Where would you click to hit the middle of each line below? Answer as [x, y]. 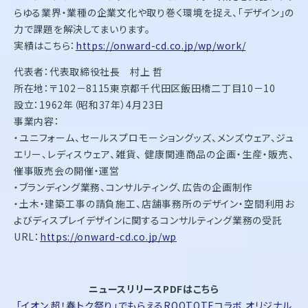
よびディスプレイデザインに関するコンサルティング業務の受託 [148, 220]
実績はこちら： [45, 45]
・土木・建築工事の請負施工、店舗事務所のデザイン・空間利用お [154, 203]
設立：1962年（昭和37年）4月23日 [89, 104]
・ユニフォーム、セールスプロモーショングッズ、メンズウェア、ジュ [154, 137]
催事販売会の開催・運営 [67, 170]
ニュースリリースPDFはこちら [154, 288]
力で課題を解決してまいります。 [82, 29]
